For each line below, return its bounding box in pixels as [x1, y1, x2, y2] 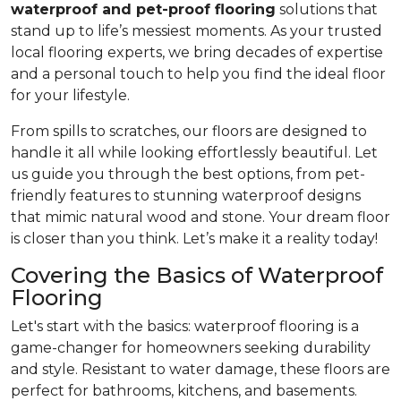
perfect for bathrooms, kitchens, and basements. [11, 382, 357, 399]
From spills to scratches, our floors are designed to [11, 123, 367, 140]
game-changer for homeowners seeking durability [11, 339, 371, 356]
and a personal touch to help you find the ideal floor [11, 65, 386, 82]
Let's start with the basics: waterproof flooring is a [11, 318, 359, 335]
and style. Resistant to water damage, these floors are [11, 361, 390, 378]
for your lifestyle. [11, 87, 130, 104]
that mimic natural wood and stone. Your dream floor [11, 209, 390, 226]
